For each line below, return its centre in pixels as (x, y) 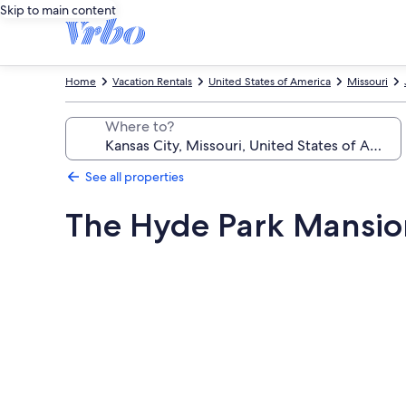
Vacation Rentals (152, 82)
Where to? (140, 126)
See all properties (135, 177)
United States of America (270, 82)
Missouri (367, 82)
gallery (101, 290)
